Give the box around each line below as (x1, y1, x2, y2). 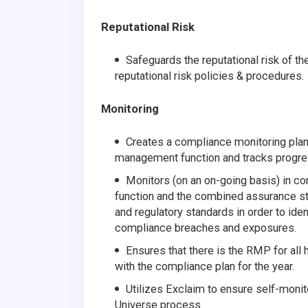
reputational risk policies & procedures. (115, 69, 304, 82)
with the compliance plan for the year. (115, 259, 294, 273)
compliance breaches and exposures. (115, 221, 296, 234)
